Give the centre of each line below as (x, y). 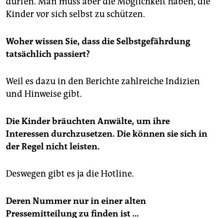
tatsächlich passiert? (48, 54)
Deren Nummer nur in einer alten (76, 201)
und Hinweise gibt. (44, 94)
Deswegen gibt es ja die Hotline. (70, 174)
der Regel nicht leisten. (53, 147)
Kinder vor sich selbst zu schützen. (75, 14)
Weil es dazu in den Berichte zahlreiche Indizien (103, 82)
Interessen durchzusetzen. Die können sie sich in (107, 134)
